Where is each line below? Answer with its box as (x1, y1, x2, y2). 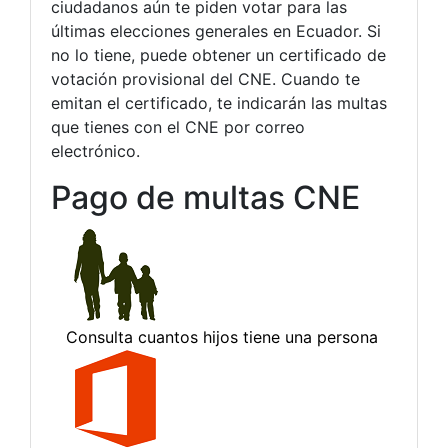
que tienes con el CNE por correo (51, 117, 305, 138)
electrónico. (51, 141, 140, 162)
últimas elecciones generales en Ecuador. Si (51, 21, 381, 42)
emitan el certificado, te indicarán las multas (51, 93, 387, 114)
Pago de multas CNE (51, 178, 360, 218)
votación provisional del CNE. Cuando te (51, 69, 360, 90)
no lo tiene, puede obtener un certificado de (51, 45, 386, 66)
